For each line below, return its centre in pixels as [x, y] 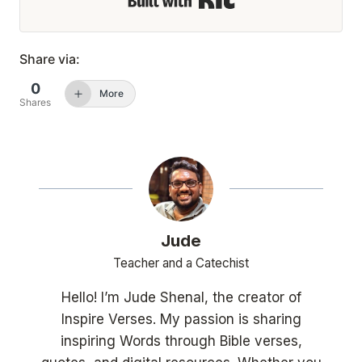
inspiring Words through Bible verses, [181, 341]
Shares [35, 102]
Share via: [50, 59]
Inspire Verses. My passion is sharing [181, 320]
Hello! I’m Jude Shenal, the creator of [181, 298]
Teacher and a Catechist [181, 263]
